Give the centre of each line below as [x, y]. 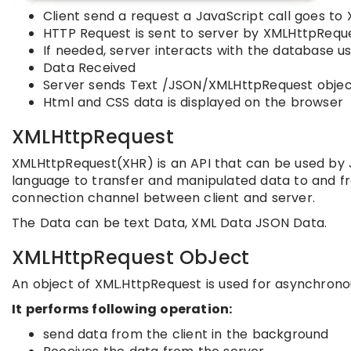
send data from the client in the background [186, 334]
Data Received [90, 67]
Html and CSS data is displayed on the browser [193, 102]
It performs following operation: [122, 309]
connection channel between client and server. [164, 197]
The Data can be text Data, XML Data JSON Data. [170, 223]
